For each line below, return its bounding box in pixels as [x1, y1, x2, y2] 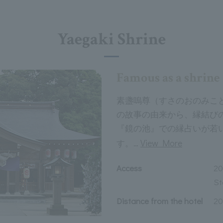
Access [116, 162, 142, 174]
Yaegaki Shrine [57, 28, 166, 50]
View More [140, 137, 182, 149]
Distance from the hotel [116, 195, 203, 207]
